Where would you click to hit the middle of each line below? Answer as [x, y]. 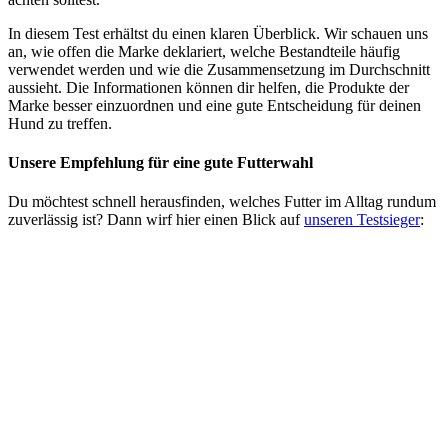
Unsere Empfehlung [76, 162]
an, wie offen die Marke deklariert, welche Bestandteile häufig [204, 51]
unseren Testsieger [362, 220]
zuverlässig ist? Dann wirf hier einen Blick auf [156, 220]
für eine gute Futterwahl [230, 162]
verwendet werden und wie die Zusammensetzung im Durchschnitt [219, 69]
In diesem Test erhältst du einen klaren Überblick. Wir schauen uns [218, 33]
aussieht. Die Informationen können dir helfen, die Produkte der [208, 87]
